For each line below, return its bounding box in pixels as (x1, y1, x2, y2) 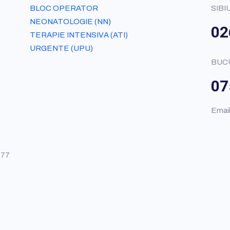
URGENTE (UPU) (29, 44, 93, 53)
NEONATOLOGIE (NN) (29, 17, 111, 26)
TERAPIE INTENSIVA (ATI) (29, 31, 128, 40)
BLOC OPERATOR (29, 4, 98, 13)
